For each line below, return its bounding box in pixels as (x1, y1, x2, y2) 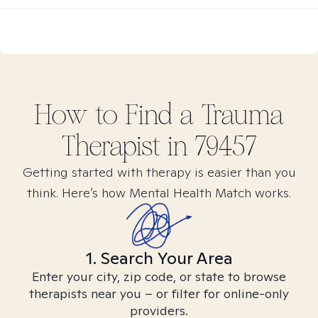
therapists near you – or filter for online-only (29, 285, 289, 302)
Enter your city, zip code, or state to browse (32, 268, 286, 285)
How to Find (33, 98, 180, 132)
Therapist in (61, 129, 195, 163)
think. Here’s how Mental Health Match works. (27, 185, 291, 201)
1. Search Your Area (85, 247, 233, 269)
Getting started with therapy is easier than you (22, 164, 296, 180)
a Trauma (179, 98, 285, 132)
